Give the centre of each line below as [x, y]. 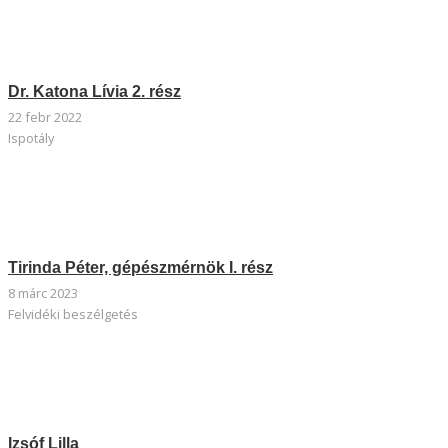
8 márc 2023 [43, 292]
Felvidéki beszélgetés [73, 313]
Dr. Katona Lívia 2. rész [94, 92]
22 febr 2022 [45, 116]
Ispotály [31, 137]
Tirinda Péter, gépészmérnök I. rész [140, 268]
